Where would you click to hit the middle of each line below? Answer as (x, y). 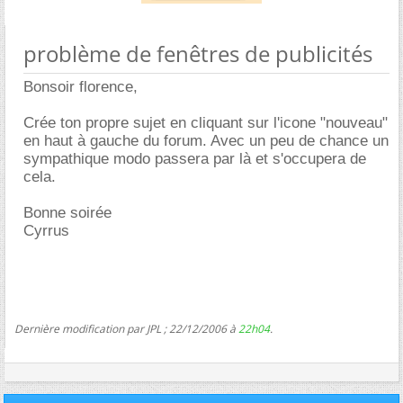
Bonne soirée (67, 213)
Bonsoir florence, (81, 87)
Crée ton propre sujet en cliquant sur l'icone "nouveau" (206, 123)
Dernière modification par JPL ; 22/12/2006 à (126, 329)
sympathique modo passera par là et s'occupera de (195, 159)
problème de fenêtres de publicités (198, 54)
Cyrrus (46, 231)
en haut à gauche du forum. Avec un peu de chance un (206, 141)
